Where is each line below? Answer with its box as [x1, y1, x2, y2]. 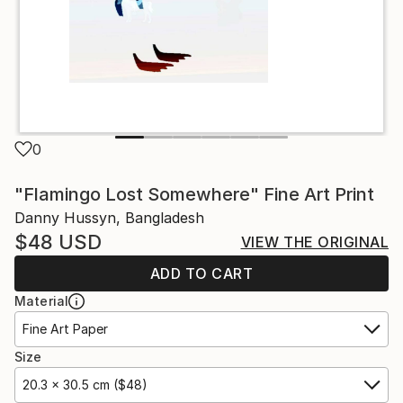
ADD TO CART [149, 264, 254, 282]
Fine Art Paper [22, 321, 108, 336]
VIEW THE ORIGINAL [240, 233, 389, 251]
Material [14, 293, 69, 309]
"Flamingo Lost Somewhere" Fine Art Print [14, 184, 374, 205]
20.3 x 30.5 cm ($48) [22, 377, 148, 392]
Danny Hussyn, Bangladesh [14, 209, 204, 227]
